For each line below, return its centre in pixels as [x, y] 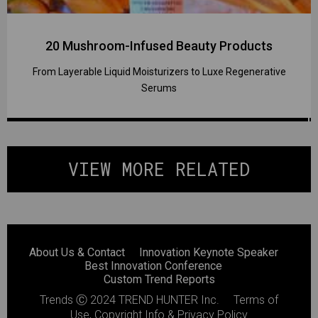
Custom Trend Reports [159, 279]
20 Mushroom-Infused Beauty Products [159, 45]
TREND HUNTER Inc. [169, 300]
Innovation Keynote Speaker [208, 252]
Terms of [256, 300]
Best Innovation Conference [153, 265]
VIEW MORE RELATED [159, 169]
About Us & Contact [77, 252]
